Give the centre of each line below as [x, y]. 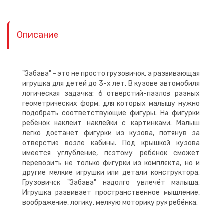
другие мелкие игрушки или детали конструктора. [111, 173]
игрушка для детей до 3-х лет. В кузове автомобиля [111, 83]
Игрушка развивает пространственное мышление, [111, 193]
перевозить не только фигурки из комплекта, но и [111, 163]
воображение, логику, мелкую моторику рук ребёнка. [110, 202]
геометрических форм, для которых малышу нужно [111, 103]
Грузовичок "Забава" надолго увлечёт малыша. [111, 183]
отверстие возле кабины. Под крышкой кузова [111, 143]
